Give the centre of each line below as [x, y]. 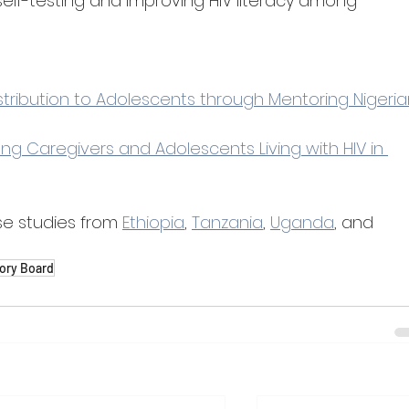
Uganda [302, 222]
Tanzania [227, 222]
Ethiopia [153, 222]
